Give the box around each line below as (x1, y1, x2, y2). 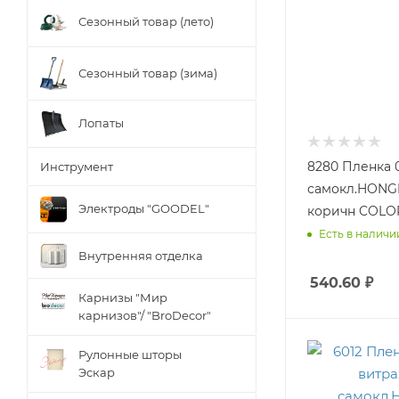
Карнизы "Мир (78, 290, 167, 305)
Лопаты (78, 116, 124, 131)
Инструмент (40, 159, 113, 174)
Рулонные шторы (78, 347, 182, 362)
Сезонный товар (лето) (78, 14, 214, 29)
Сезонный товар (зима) (78, 66, 217, 81)
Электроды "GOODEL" (78, 201, 209, 216)
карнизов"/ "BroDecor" (78, 308, 211, 323)
